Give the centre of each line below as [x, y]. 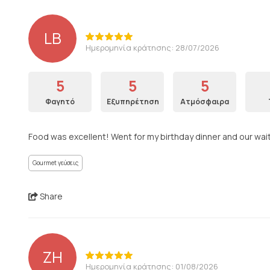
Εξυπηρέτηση [133, 102]
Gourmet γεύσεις [55, 163]
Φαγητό [60, 102]
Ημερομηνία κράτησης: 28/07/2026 [152, 47]
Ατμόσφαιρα [205, 102]
